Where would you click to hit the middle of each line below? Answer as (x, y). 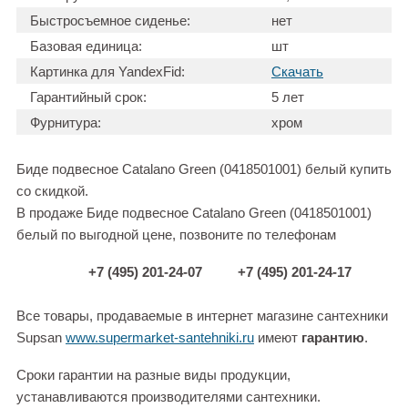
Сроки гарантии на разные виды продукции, (153, 375)
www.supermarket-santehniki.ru (160, 338)
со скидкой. (52, 191)
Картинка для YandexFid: (107, 72)
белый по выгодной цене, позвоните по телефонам (176, 235)
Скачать (297, 72)
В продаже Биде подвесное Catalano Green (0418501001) (194, 213)
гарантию (333, 338)
